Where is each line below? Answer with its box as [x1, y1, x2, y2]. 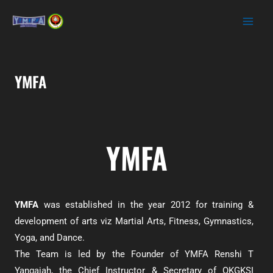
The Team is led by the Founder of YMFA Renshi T [15, 249, 253, 260]
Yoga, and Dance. [15, 232, 87, 243]
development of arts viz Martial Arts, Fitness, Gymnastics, [15, 216, 253, 227]
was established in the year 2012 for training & [38, 199, 253, 210]
